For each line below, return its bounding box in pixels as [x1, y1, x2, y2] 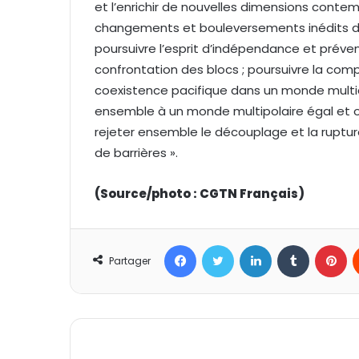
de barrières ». [95, 144, 178, 162]
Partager [109, 254, 151, 268]
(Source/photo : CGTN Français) [95, 185, 305, 203]
